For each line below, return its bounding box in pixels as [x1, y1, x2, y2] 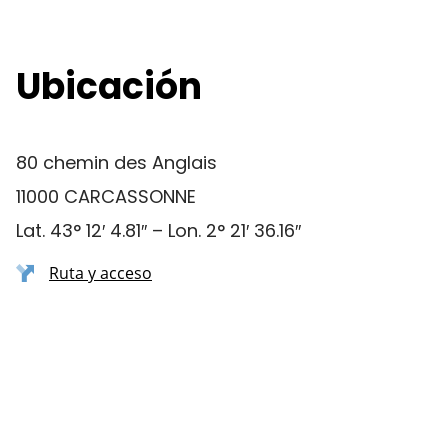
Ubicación [16, 61, 202, 112]
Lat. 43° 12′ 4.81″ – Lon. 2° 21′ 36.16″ [16, 218, 301, 243]
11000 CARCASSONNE [16, 184, 196, 209]
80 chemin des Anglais [16, 150, 217, 175]
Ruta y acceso [49, 262, 152, 284]
